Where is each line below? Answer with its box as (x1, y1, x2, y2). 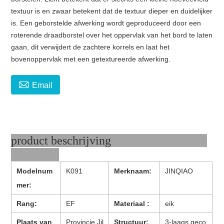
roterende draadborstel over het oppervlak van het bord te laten (11, 30, 213, 39)
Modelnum (16, 166, 53, 175)
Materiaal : (114, 199, 150, 207)
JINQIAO (165, 166, 193, 175)
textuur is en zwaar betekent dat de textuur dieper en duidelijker (11, 6, 213, 15)
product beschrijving (11, 133, 207, 147)
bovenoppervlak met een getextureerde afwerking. (11, 54, 171, 63)
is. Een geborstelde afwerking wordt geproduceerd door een (11, 18, 201, 27)
